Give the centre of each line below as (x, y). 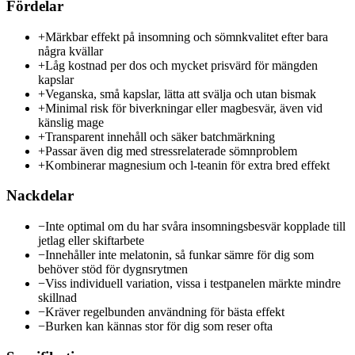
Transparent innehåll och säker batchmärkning (160, 136)
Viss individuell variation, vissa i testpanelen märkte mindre (193, 284)
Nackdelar (40, 196)
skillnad (57, 298)
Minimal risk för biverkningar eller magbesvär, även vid (184, 108)
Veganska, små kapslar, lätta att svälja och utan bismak (181, 94)
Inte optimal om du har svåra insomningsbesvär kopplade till (195, 227)
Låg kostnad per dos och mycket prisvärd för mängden (181, 65)
